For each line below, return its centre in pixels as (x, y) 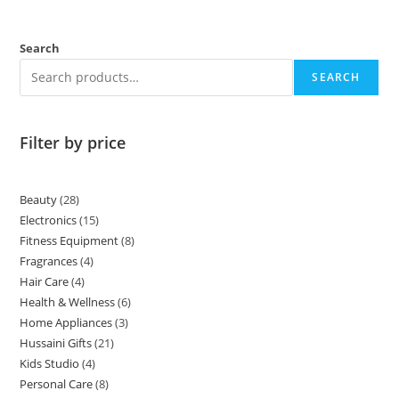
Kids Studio (50, 363)
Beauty (39, 199)
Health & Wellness (68, 301)
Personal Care (57, 383)
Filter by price (73, 142)
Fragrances (49, 261)
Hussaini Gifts (56, 342)
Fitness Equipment (69, 240)
